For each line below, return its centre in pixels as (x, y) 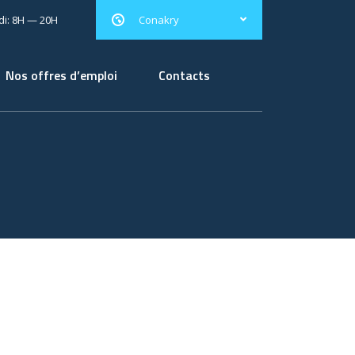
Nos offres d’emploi (61, 75)
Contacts (184, 75)
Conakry (159, 19)
